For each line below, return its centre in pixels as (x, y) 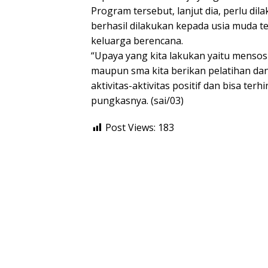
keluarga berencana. (137, 41)
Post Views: (130, 127)
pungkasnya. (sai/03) (137, 100)
